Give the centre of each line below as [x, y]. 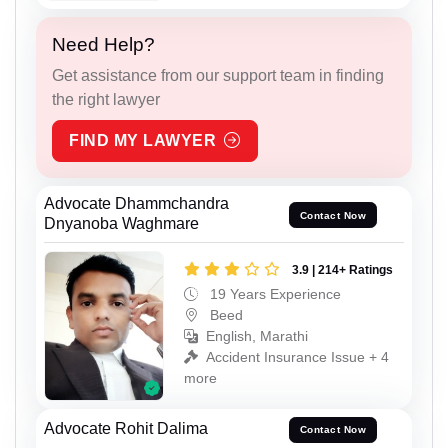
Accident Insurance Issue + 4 [297, 357]
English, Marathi [257, 336]
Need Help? [103, 45]
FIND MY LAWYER [142, 141]
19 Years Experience [273, 294]
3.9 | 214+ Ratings [342, 270]
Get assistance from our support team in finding [218, 76]
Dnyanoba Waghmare [121, 224]
